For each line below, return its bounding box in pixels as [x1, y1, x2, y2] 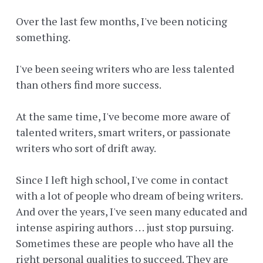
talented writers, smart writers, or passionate [16, 125, 231, 140]
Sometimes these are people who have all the [16, 236, 234, 251]
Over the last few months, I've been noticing [16, 14, 227, 29]
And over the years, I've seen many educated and [16, 204, 247, 219]
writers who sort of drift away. [16, 141, 156, 156]
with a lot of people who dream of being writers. [16, 188, 242, 203]
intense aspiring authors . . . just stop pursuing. [16, 220, 233, 235]
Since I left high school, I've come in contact [16, 173, 228, 187]
